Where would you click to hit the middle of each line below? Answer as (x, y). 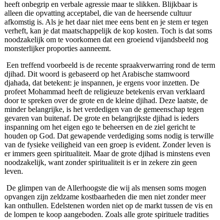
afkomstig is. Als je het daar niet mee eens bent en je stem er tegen (106, 22)
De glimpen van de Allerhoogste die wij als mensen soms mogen (106, 188)
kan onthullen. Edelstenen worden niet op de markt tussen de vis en (108, 206)
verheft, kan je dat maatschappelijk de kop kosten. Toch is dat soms (108, 31)
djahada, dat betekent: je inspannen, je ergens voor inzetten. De (102, 83)
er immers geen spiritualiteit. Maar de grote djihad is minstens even (107, 154)
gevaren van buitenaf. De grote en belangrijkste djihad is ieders (101, 118)
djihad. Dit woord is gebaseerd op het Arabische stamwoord (97, 74)
